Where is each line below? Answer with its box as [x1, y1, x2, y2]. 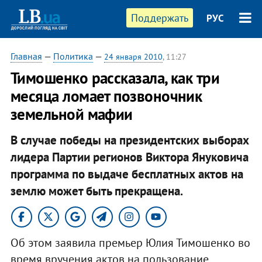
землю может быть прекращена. [10, 182, 183, 199]
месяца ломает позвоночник [10, 86, 202, 106]
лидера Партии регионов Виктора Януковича [10, 149, 249, 165]
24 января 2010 [104, 51, 163, 62]
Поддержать [131, 11, 189, 25]
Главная [10, 50, 42, 62]
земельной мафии [10, 104, 133, 124]
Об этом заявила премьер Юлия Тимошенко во [10, 235, 250, 250]
